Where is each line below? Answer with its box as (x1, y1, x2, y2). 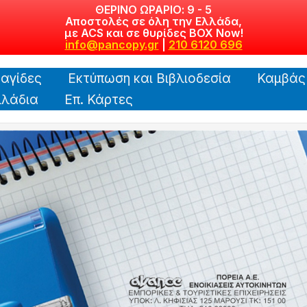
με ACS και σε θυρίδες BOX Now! (64, 26, 243, 40)
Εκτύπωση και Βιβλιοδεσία (68, 70, 231, 86)
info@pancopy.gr (64, 38, 159, 51)
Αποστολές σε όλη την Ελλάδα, (65, 14, 242, 28)
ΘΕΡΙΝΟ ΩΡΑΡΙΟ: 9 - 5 (95, 3, 212, 16)
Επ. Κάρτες (64, 91, 133, 108)
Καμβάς (257, 70, 306, 86)
